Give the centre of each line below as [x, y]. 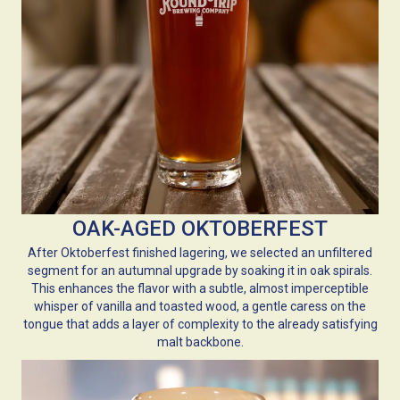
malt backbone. [200, 342]
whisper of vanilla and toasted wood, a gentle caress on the [200, 306]
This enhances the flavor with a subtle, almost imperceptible [200, 288]
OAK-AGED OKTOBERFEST [200, 228]
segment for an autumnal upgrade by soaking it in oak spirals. [200, 270]
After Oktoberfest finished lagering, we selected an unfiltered [200, 252]
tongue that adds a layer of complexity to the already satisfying [200, 324]
